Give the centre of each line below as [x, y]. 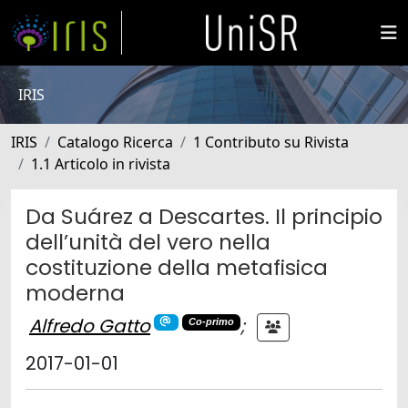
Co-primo [211, 322]
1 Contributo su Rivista [271, 142]
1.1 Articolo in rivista [101, 164]
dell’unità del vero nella [148, 242]
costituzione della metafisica [177, 267]
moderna [75, 293]
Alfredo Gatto [90, 326]
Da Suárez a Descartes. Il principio [204, 216]
